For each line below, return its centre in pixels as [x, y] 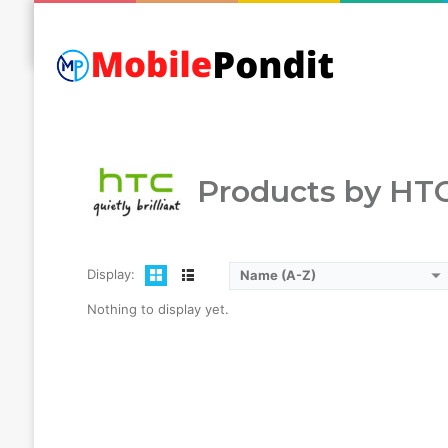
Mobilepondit [123, 122]
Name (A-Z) [277, 275]
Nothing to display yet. [157, 309]
